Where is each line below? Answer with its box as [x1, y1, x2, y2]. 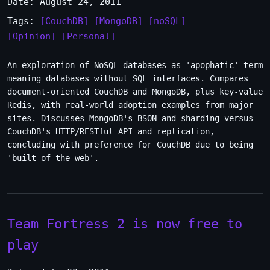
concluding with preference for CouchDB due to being [7, 140, 253, 149]
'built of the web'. [7, 153, 99, 163]
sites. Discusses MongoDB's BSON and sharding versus [7, 113, 253, 123]
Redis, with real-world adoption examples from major [7, 100, 253, 110]
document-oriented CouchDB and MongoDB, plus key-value [7, 87, 263, 96]
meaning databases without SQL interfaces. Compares [7, 74, 248, 83]
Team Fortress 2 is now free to [7, 216, 242, 231]
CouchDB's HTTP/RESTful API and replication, [7, 127, 215, 136]
